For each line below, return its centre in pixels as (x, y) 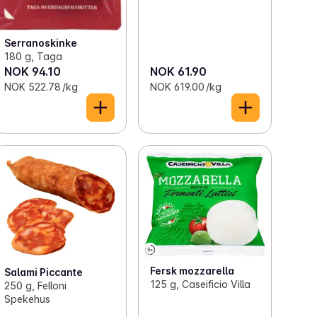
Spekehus (28, 299)
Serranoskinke (41, 42)
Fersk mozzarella (192, 270)
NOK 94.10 (33, 71)
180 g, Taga (34, 56)
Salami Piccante (44, 272)
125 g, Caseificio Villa (200, 284)
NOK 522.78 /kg (41, 86)
